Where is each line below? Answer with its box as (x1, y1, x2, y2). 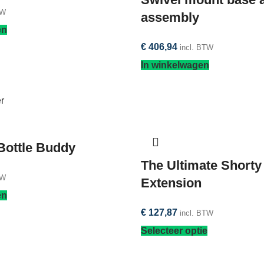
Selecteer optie (141, 225, 207, 236)
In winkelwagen (141, 60, 209, 70)
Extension (141, 175, 202, 190)
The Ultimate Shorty (141, 157, 262, 173)
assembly (141, 9, 199, 25)
